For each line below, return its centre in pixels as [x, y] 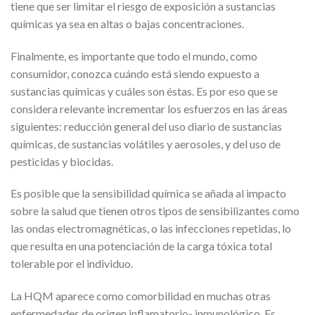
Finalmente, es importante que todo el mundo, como [134, 56]
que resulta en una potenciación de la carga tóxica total [141, 246]
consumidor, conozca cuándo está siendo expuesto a [135, 73]
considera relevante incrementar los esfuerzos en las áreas [149, 108]
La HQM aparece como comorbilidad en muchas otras [141, 296]
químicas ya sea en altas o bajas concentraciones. [127, 23]
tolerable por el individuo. [72, 264]
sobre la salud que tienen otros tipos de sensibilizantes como [155, 211]
